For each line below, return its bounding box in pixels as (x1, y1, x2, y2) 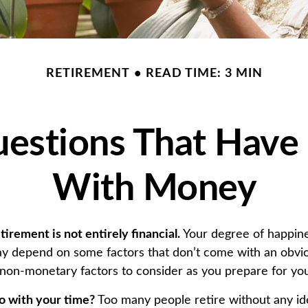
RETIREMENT (45, 67, 130, 80)
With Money (52, 170, 256, 208)
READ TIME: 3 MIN (145, 67, 263, 80)
